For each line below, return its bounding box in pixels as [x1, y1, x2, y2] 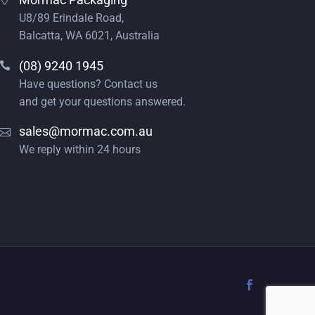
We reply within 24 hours [19, 143, 141, 157]
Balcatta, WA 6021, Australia [19, 29, 160, 43]
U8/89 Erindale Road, [19, 11, 124, 25]
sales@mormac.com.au [19, 124, 153, 139]
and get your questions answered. [19, 94, 186, 108]
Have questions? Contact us [19, 77, 157, 91]
